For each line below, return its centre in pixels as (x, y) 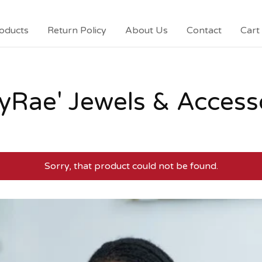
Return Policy (77, 30)
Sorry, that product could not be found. (131, 166)
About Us (146, 30)
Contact (204, 30)
